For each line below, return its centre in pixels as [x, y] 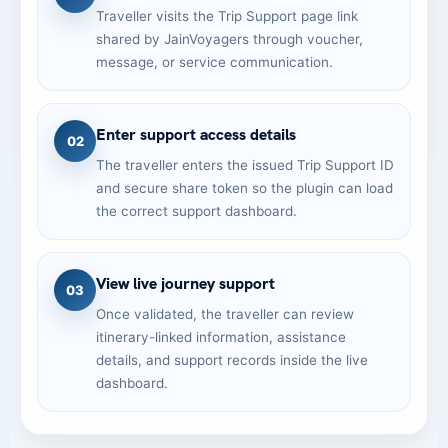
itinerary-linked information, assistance [221, 337]
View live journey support [185, 283]
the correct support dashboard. [196, 211]
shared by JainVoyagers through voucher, [229, 39]
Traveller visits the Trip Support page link [227, 16]
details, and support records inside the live [232, 360]
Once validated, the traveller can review [225, 314]
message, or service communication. [214, 62]
